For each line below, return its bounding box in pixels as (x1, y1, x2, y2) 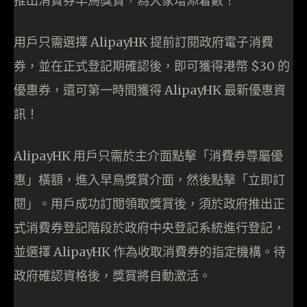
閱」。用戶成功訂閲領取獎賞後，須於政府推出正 (14, 196, 285, 212)
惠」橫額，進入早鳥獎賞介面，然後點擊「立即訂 (14, 172, 285, 188)
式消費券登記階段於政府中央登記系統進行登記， (14, 220, 285, 236)
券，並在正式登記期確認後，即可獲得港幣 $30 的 (14, 58, 290, 75)
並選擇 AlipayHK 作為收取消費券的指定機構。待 (14, 244, 286, 260)
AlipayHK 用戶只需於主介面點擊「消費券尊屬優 (14, 148, 283, 164)
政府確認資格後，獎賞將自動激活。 (14, 268, 211, 284)
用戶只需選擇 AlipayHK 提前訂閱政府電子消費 (14, 34, 273, 51)
